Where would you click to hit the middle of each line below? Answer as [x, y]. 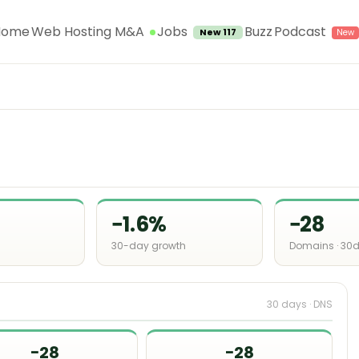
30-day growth [149, 246]
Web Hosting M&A [88, 31]
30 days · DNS [300, 304]
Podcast [301, 31]
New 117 [218, 32]
